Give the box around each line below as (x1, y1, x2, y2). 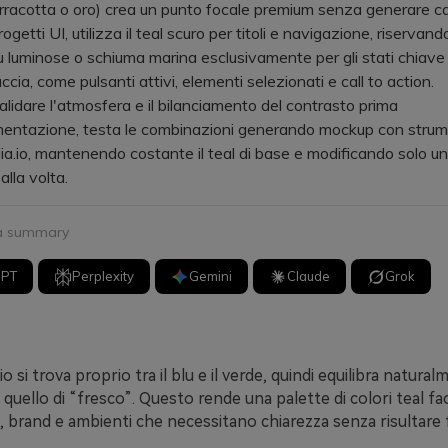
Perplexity (72, 268, 135, 284)
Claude (287, 268, 331, 284)
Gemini (189, 268, 233, 284)
